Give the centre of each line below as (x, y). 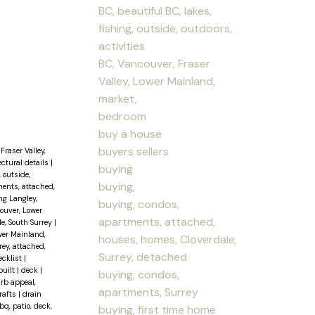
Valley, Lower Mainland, (157, 81)
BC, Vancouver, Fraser (155, 63)
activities (122, 46)
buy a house (130, 134)
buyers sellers (134, 151)
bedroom (123, 116)
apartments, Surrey (149, 292)
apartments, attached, (157, 221)
